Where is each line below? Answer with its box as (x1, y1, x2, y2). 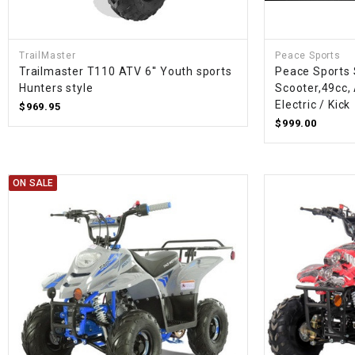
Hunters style (19, 82, 94, 95)
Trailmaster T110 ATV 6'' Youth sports (19, 65, 232, 78)
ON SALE (13, 177, 54, 189)
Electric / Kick (275, 98, 351, 112)
